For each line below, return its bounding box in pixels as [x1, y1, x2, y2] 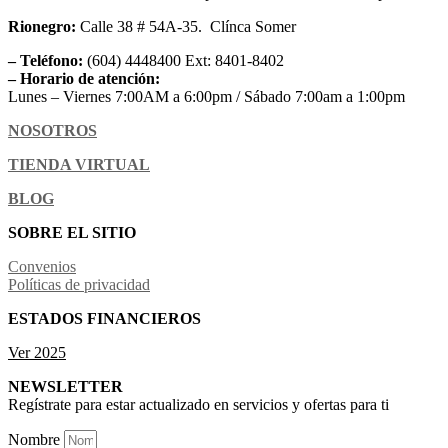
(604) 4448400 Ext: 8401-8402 [83, 52, 284, 70]
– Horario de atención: [8, 70, 160, 88]
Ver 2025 [8, 344, 66, 362]
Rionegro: [8, 18, 76, 36]
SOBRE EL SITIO [8, 224, 136, 242]
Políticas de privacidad [8, 276, 150, 294]
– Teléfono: [8, 52, 83, 70]
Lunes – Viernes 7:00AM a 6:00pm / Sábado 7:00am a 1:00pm [8, 88, 409, 106]
